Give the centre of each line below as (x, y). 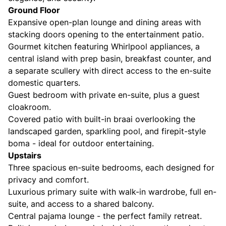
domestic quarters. (44, 83)
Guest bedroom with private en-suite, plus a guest (104, 95)
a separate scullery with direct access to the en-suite (109, 71)
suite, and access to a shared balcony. (81, 204)
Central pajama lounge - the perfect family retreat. (105, 216)
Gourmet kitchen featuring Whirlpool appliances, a (104, 46)
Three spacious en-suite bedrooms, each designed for (111, 167)
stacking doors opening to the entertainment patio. (106, 34)
